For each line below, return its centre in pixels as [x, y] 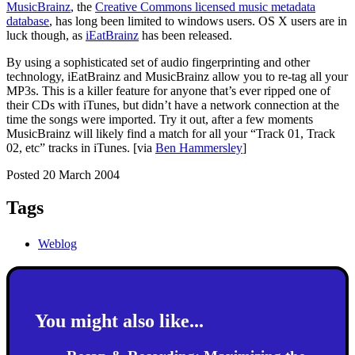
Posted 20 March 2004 [63, 174]
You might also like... [119, 321]
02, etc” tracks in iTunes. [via [81, 147]
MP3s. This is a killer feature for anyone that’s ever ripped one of [168, 90]
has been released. [185, 35]
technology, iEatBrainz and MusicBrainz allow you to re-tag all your [177, 76]
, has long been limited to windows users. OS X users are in [198, 21]
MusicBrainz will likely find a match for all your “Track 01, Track [171, 133]
